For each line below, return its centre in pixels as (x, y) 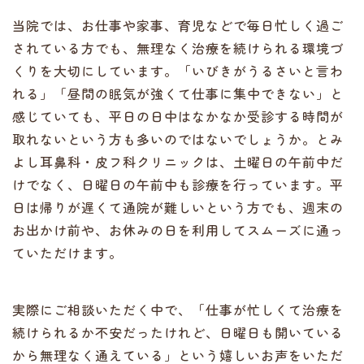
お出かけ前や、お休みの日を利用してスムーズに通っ (178, 230)
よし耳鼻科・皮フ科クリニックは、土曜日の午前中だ (178, 162)
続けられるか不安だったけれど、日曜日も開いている (178, 332)
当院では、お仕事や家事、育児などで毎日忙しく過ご (178, 25)
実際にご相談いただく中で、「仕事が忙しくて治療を (178, 310)
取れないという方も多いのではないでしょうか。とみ (178, 139)
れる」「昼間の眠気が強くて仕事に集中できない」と (178, 93)
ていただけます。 (67, 253)
